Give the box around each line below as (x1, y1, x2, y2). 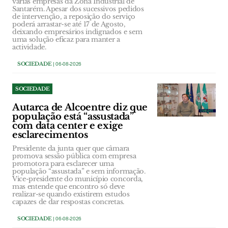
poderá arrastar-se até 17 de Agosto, (12, 20, 126, 29)
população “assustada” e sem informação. (12, 167, 146, 176)
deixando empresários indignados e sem (12, 27, 142, 37)
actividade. (12, 43, 46, 52)
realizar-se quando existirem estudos (12, 190, 130, 199)
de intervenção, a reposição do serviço (12, 12, 135, 21)
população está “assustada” (12, 111, 134, 123)
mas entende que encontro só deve (12, 182, 125, 191)
